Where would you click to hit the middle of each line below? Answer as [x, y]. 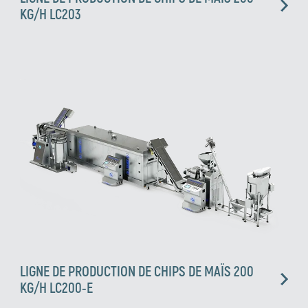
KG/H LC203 [51, 14]
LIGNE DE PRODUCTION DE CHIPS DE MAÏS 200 [137, 271]
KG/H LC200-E [57, 287]
